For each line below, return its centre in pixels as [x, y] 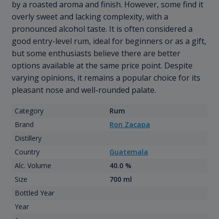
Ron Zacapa [130, 125]
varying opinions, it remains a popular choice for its [106, 78]
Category [29, 111]
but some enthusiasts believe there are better [96, 54]
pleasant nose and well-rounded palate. [84, 90]
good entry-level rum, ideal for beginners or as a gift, [109, 41]
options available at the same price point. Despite [102, 66]
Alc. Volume [33, 166]
